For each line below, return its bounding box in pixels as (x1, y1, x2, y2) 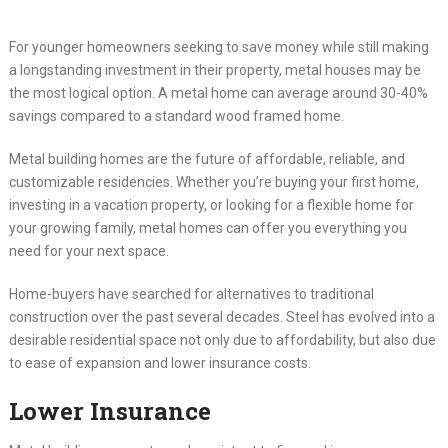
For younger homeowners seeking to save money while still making (8, 39, 429, 56)
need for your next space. (8, 243, 169, 260)
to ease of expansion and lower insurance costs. (8, 355, 311, 372)
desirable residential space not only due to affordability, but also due (8, 332, 436, 349)
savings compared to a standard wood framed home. (8, 108, 344, 125)
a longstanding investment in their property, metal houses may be (8, 62, 421, 79)
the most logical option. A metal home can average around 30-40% (8, 85, 428, 102)
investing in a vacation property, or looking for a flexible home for (8, 197, 414, 214)
